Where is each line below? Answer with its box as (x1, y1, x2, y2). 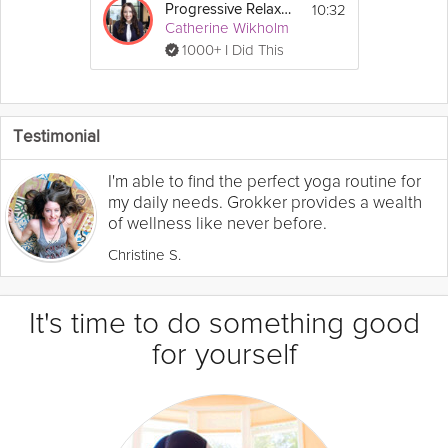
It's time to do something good (28, 304, 420, 342)
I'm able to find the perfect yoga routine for (108, 170, 421, 192)
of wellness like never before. (108, 212, 327, 234)
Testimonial (13, 128, 100, 146)
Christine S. (108, 245, 181, 264)
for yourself (151, 335, 297, 373)
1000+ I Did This (181, 40, 284, 59)
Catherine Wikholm (164, 18, 289, 37)
